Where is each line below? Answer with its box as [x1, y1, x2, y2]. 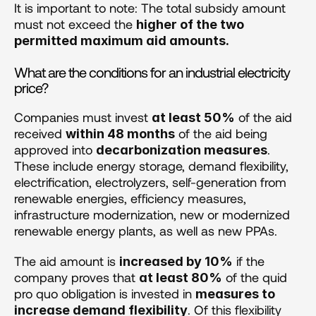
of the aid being [175, 125, 267, 141]
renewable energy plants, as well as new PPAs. [14, 222, 277, 238]
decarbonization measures [96, 142, 267, 157]
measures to [195, 286, 275, 301]
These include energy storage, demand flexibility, [14, 157, 288, 174]
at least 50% [152, 109, 235, 125]
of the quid [222, 269, 287, 285]
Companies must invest [14, 109, 152, 125]
